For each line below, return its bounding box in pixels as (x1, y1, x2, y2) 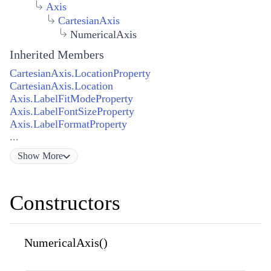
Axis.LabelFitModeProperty (10, 93, 133, 105)
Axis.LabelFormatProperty (10, 118, 127, 131)
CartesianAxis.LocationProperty (10, 67, 151, 80)
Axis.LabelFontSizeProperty (10, 105, 134, 118)
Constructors (10, 191, 120, 215)
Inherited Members (10, 48, 104, 62)
